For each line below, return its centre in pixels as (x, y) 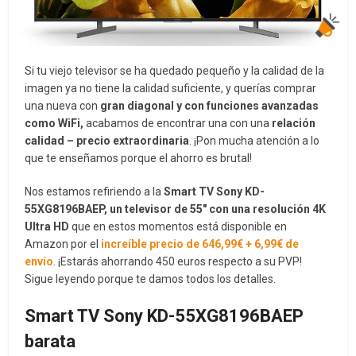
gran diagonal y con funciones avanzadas (210, 105)
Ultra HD (47, 226)
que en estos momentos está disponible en (178, 226)
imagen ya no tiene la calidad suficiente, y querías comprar (171, 88)
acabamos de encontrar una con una (177, 123)
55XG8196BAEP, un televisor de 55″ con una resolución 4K (176, 209)
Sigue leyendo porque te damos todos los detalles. (151, 279)
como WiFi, (54, 123)
